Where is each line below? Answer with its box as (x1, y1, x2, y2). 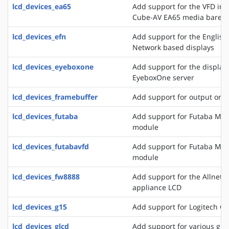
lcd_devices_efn (12, 31, 66, 41)
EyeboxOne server (132, 72, 194, 82)
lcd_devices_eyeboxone (12, 61, 94, 72)
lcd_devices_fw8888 (12, 171, 80, 181)
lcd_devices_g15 (12, 201, 67, 212)
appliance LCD (132, 182, 181, 192)
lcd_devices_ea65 (12, 1, 71, 11)
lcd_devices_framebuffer (12, 91, 98, 102)
